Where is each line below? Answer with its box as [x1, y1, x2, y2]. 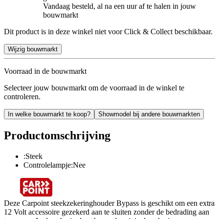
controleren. [4, 92, 41, 101]
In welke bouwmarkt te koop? [8, 110, 90, 118]
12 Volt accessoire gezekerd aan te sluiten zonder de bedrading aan [4, 207, 209, 216]
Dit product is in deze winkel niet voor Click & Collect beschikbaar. [4, 27, 213, 36]
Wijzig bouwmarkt [8, 45, 58, 53]
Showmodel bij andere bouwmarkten [98, 110, 200, 118]
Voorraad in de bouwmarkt [4, 66, 87, 75]
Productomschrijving [4, 129, 110, 142]
